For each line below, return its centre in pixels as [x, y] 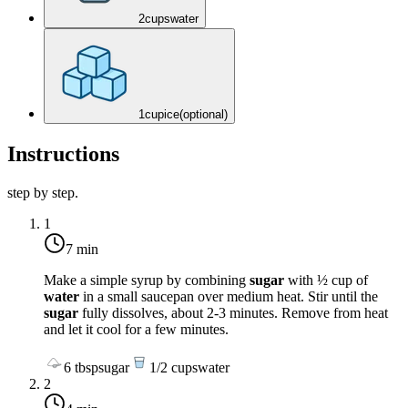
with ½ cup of [326, 280]
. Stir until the [339, 296]
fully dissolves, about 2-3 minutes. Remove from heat [233, 312]
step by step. [43, 192]
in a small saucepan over [153, 296]
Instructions [63, 154]
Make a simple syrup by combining [147, 280]
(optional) [204, 115]
